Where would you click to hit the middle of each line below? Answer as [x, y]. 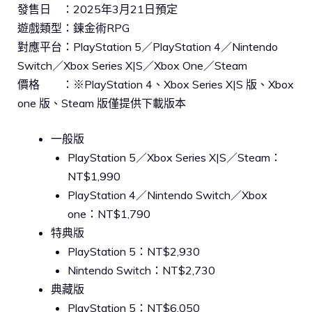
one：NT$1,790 [109, 214]
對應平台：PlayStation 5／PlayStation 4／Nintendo [148, 47]
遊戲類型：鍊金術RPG [73, 28]
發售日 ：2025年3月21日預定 [97, 9]
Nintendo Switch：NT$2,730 [141, 270]
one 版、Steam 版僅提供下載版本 [102, 103]
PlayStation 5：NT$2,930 [134, 251]
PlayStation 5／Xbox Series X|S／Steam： [174, 157]
